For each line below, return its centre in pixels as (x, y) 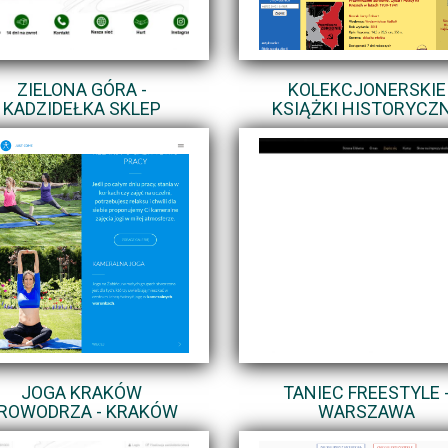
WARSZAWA (366, 411)
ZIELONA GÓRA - (81, 89)
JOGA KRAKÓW (81, 392)
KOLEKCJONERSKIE (366, 89)
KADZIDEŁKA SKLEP (81, 108)
